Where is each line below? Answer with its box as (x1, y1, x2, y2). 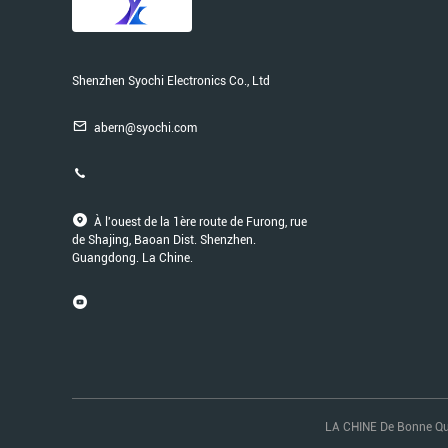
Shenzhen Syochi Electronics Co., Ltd (72, 74, 270, 88)
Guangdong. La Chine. (72, 251, 193, 265)
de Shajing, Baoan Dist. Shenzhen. (72, 233, 256, 247)
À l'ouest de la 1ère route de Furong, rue (94, 215, 307, 229)
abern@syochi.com (94, 121, 197, 135)
